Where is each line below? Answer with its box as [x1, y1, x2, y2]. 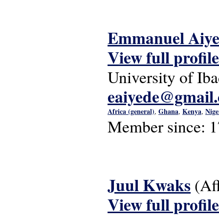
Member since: [108, 115, 209, 137]
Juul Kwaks [108, 173, 191, 197]
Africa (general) [108, 106, 154, 116]
